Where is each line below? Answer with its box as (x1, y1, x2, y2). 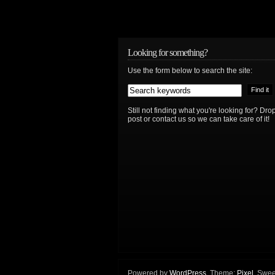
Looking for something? (128, 47, 207, 58)
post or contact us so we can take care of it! (128, 115, 269, 123)
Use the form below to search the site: (128, 66, 252, 75)
